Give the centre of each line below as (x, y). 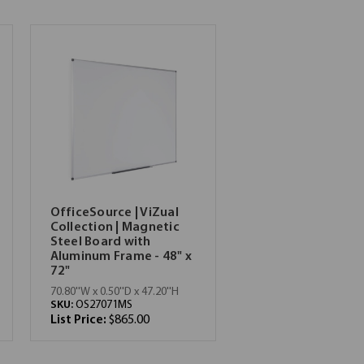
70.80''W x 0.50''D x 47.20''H (114, 292)
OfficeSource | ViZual (114, 212)
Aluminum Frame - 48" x (121, 256)
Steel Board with (100, 242)
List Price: (79, 320)
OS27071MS (104, 305)
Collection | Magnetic (115, 227)
